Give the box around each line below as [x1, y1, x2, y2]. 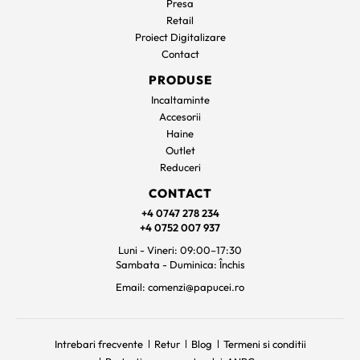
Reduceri [159, 160, 201, 174]
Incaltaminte [150, 92, 210, 106]
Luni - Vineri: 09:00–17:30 [118, 243, 242, 256]
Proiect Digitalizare [134, 30, 226, 43]
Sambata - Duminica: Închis [115, 257, 245, 271]
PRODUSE [148, 72, 212, 88]
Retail [166, 13, 194, 27]
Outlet [165, 143, 195, 157]
